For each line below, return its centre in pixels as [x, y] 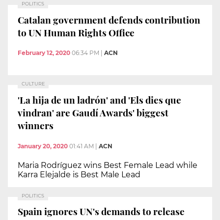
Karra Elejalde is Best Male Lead [79, 174]
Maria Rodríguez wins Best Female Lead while [108, 165]
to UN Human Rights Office [76, 32]
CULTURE [33, 84]
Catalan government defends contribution [109, 19]
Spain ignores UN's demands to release [101, 211]
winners [36, 125]
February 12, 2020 [44, 53]
